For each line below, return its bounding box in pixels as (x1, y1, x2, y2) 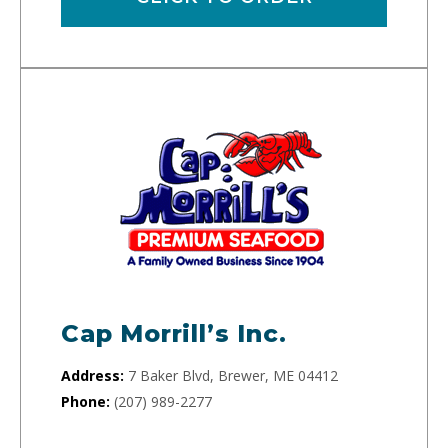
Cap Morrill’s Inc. (61, 319, 287, 348)
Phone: (61, 392, 110, 411)
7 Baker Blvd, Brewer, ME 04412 (128, 366, 338, 385)
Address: (61, 366, 124, 385)
